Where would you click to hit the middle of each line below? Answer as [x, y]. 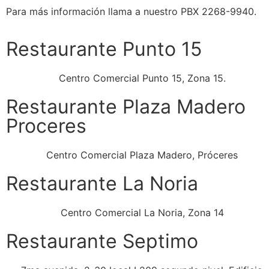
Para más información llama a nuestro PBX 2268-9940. [131, 12]
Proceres [46, 125]
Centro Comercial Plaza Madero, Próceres [142, 155]
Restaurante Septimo [102, 241]
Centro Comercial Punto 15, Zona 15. [142, 78]
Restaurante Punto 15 [104, 49]
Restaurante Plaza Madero [126, 106]
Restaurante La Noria [102, 183]
